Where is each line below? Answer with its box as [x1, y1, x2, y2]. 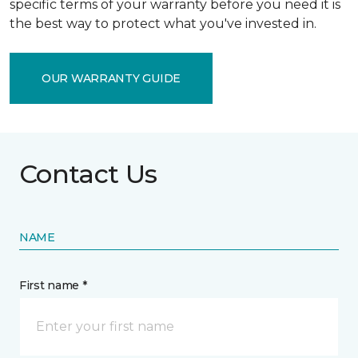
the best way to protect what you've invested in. [10, 16, 316, 31]
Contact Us [19, 158, 157, 189]
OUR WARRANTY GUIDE [42, 70, 181, 86]
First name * [19, 278, 87, 292]
